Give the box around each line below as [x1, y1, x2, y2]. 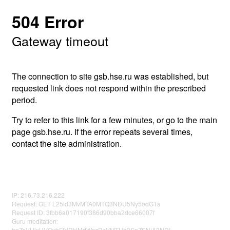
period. [12, 94, 37, 106]
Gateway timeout [12, 31, 108, 50]
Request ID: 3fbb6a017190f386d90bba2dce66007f [12, 208, 155, 217]
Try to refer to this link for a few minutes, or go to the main [12, 114, 217, 126]
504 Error [12, 10, 84, 33]
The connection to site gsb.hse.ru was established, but [12, 70, 208, 82]
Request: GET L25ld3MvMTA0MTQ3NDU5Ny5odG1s [12, 199, 160, 208]
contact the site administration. [12, 138, 122, 149]
